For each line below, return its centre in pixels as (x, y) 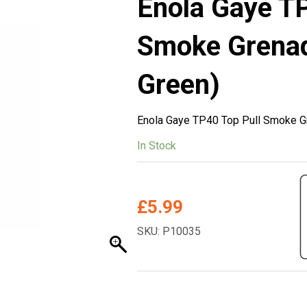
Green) (178, 84)
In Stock (156, 145)
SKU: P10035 (169, 232)
